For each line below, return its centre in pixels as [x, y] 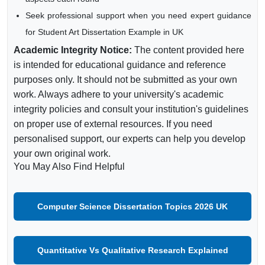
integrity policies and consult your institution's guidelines [131, 109]
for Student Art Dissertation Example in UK [104, 32]
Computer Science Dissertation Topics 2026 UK [132, 206]
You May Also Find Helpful [69, 167]
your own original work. [62, 153]
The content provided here [188, 50]
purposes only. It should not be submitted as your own [125, 80]
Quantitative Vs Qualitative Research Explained [132, 250]
